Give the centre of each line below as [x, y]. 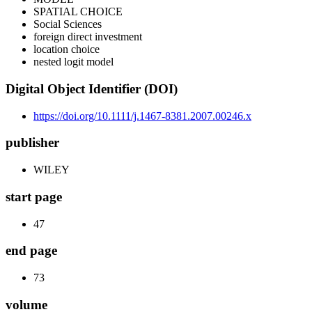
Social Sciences [68, 24]
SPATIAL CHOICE [78, 12]
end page [31, 251]
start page [34, 196]
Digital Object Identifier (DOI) [92, 89]
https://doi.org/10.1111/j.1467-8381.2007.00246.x [142, 116]
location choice [67, 49]
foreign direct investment [88, 37]
